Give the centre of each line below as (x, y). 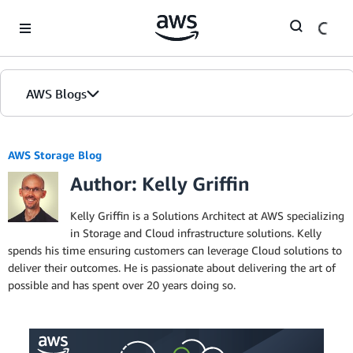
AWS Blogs (56, 94)
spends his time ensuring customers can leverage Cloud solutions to (175, 250)
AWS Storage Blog (55, 155)
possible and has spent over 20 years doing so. (122, 285)
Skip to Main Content (59, 15)
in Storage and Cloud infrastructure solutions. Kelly (196, 233)
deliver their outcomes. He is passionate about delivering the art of (172, 268)
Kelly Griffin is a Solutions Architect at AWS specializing (207, 216)
